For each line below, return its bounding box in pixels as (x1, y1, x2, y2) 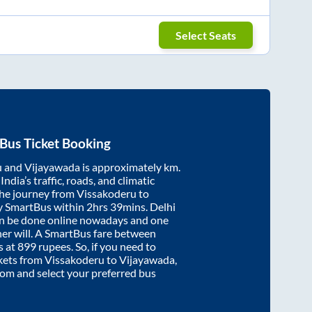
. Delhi (146, 200, 175, 214)
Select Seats (175, 28, 237, 42)
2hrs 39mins (86, 200, 146, 214)
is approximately (80, 160, 164, 174)
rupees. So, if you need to (36, 240, 156, 253)
